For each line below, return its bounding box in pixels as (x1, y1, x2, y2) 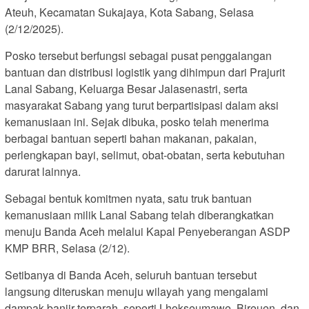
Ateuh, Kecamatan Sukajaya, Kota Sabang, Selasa (5, 3, 254, 20)
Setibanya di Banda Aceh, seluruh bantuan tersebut (5, 266, 257, 283)
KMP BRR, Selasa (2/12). (5, 239, 130, 256)
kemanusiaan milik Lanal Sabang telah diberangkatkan (5, 206, 274, 223)
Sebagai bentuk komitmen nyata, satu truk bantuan (5, 190, 252, 206)
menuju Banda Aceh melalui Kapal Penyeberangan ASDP (5, 223, 290, 239)
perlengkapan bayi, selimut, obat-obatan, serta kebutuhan (5, 146, 285, 163)
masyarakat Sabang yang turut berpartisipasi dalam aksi (5, 97, 279, 113)
